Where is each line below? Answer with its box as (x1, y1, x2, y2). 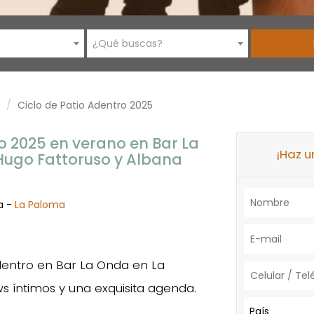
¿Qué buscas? (93, 36, 163, 50)
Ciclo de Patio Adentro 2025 (18, 98, 153, 112)
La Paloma (14, 198, 65, 212)
